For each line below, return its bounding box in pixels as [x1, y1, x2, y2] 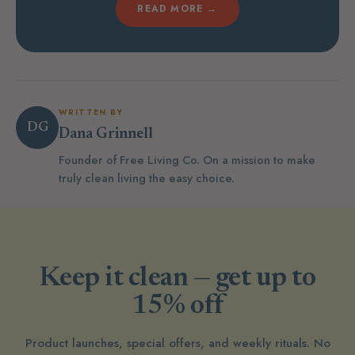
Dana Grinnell [59, 127, 153, 142]
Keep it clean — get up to [39, 265, 316, 292]
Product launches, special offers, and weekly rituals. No [25, 334, 330, 352]
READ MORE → [137, 2, 218, 17]
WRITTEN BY [59, 106, 123, 118]
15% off [131, 292, 224, 320]
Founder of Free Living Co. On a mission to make [59, 151, 315, 170]
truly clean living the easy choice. [59, 170, 235, 188]
